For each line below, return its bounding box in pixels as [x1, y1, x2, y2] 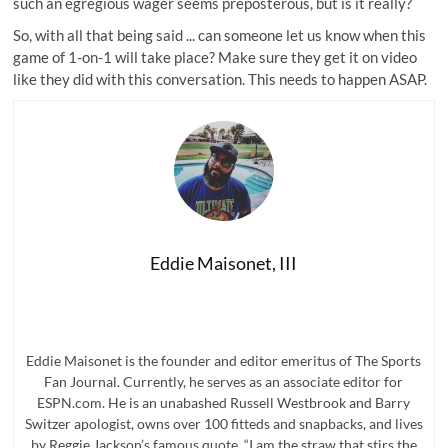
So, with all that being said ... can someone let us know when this [13, 26, 427, 44]
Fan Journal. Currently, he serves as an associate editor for [44, 373, 404, 390]
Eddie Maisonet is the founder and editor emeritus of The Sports [26, 352, 422, 369]
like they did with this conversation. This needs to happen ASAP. [13, 70, 428, 88]
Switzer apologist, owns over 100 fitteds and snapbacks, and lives [24, 415, 423, 432]
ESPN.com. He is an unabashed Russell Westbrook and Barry [37, 394, 411, 411]
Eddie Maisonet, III [150, 252, 298, 274]
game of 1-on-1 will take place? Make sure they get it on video [13, 48, 418, 66]
